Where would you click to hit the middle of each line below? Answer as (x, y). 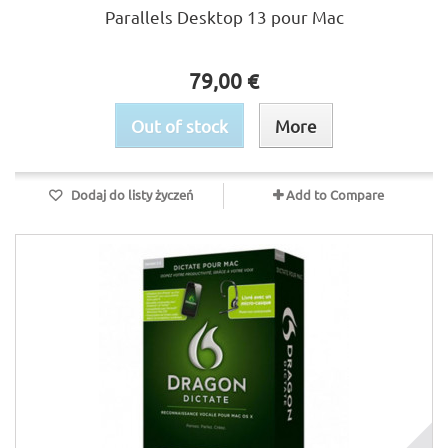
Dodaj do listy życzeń (130, 194)
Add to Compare (335, 194)
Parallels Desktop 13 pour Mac (224, 16)
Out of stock (179, 125)
